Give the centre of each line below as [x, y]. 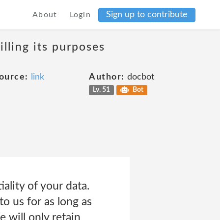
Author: [107, 77]
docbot [139, 77]
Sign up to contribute [147, 14]
